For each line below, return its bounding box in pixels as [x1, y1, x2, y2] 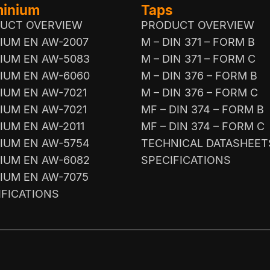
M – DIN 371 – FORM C [141, 52, 256, 65]
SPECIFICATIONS [141, 153, 231, 166]
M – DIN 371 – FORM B [141, 35, 255, 48]
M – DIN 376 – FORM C [141, 86, 258, 99]
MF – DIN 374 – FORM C [141, 119, 265, 133]
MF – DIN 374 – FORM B [141, 102, 264, 116]
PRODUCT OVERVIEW [141, 18, 254, 31]
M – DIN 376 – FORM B [141, 69, 257, 82]
